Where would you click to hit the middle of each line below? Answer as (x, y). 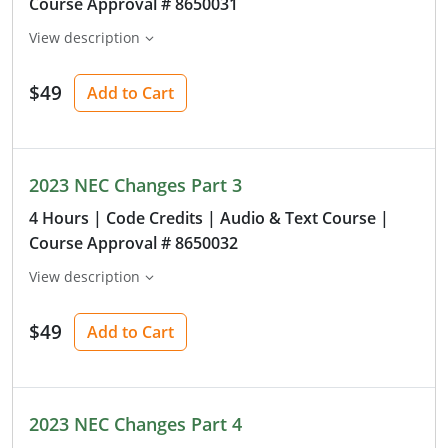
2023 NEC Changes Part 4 (135, 423)
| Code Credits (148, 217)
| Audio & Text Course (291, 217)
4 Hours (59, 217)
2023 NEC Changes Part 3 (135, 184)
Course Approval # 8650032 (133, 242)
